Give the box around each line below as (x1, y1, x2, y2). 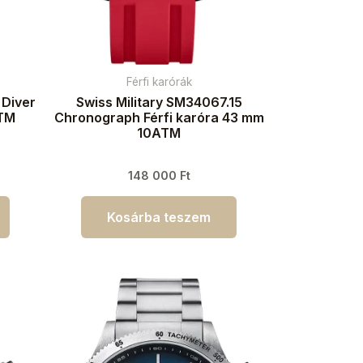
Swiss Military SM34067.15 (75, 93, 242, 110)
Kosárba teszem (107, 208, 211, 225)
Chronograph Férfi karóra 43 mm (53, 109, 264, 126)
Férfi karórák (126, 75, 192, 88)
